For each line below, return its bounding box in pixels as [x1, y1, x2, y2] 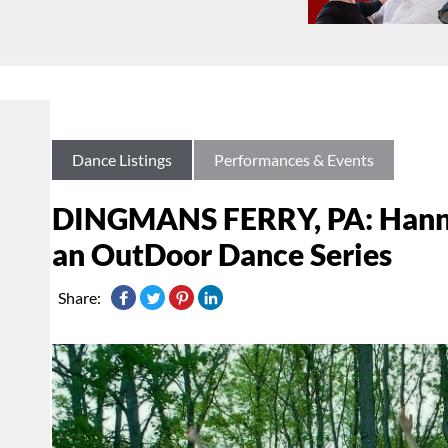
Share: [58, 288, 101, 308]
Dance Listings [72, 150, 172, 170]
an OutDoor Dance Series [52, 236, 392, 273]
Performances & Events [214, 150, 374, 170]
